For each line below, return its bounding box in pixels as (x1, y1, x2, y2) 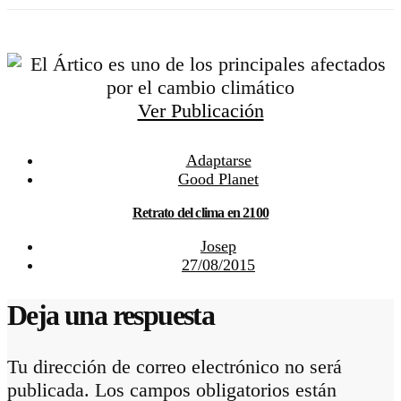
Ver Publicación (137, 99, 264, 123)
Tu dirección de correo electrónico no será (7, 355, 342, 379)
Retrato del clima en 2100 (132, 205, 269, 221)
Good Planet (178, 170, 259, 189)
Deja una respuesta (7, 298, 215, 331)
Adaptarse (185, 151, 252, 170)
